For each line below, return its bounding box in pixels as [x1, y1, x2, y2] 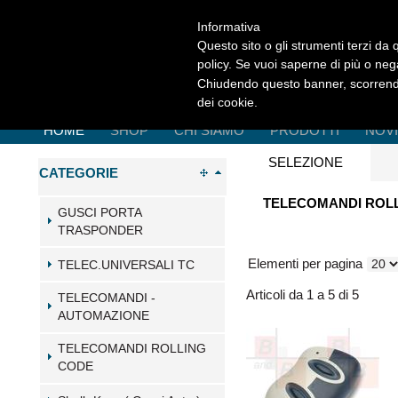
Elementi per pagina [248, 256, 362, 271]
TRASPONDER [58, 223, 143, 237]
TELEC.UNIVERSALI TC [58, 258, 195, 272]
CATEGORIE [39, 165, 118, 180]
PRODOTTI [270, 123, 339, 138]
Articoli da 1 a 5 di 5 [246, 287, 359, 302]
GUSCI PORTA [58, 205, 141, 219]
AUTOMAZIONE [58, 308, 149, 322]
